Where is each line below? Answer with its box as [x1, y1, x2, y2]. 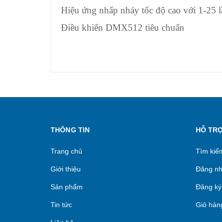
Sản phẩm [51, 183, 83, 191]
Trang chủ [51, 147, 82, 155]
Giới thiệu [51, 165, 81, 173]
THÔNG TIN [51, 126, 90, 134]
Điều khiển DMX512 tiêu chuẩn [61, 22, 184, 33]
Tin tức [51, 201, 72, 209]
